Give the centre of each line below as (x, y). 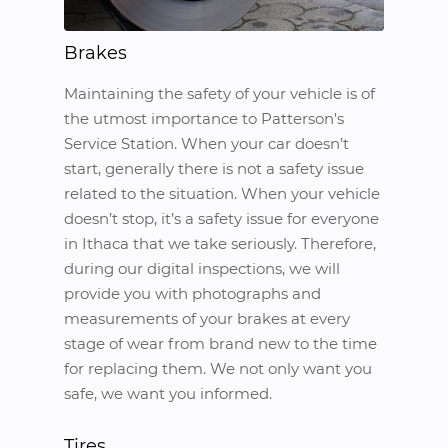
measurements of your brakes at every (207, 318)
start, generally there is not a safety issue (214, 168)
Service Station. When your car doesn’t (206, 143)
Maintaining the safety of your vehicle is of (219, 93)
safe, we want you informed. (168, 393)
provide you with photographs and (192, 293)
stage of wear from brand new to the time (220, 343)
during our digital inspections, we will (202, 268)
